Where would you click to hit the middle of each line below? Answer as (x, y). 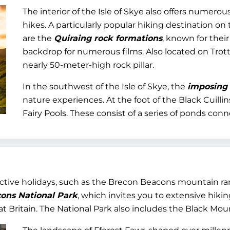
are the (38, 38)
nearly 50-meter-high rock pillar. (88, 65)
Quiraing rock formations (108, 38)
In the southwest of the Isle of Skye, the (105, 87)
